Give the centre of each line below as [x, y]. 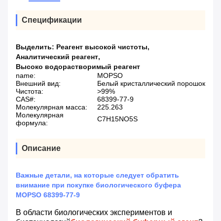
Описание [41, 148]
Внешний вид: [38, 84]
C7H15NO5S [117, 119]
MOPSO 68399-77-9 [48, 195]
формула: [32, 123]
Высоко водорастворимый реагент [78, 67]
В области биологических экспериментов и [94, 213]
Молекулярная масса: [52, 107]
